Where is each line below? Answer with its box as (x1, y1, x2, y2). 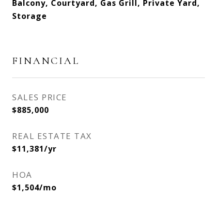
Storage (12, 11, 47, 21)
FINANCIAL (12, 55, 79, 67)
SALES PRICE (12, 92, 67, 103)
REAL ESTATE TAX (12, 130, 92, 141)
